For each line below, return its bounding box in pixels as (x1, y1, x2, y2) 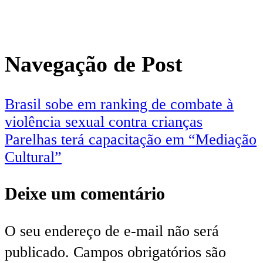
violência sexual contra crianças (5, 113, 203, 130)
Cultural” (5, 148, 62, 166)
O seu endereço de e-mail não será (5, 222, 219, 240)
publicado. (5, 244, 69, 261)
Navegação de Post (5, 51, 183, 76)
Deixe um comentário (5, 183, 165, 203)
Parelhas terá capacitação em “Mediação (5, 130, 257, 148)
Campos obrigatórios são (73, 244, 226, 261)
